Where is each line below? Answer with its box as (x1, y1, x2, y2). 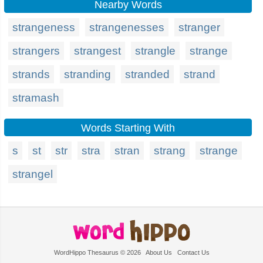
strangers (12, 45, 60, 57)
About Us (145, 249, 172, 256)
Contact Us (177, 249, 210, 256)
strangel (12, 168, 53, 180)
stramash (12, 92, 59, 104)
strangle (135, 45, 176, 57)
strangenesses (89, 21, 164, 33)
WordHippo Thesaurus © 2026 (53, 249, 146, 256)
